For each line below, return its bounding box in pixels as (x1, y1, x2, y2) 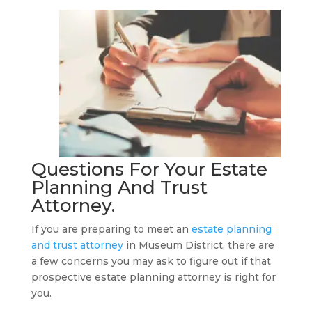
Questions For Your (31, 158, 210, 180)
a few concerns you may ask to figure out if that (31, 255, 271, 267)
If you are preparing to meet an (31, 223, 192, 235)
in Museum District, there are (123, 239, 274, 251)
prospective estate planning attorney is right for (31, 271, 276, 283)
